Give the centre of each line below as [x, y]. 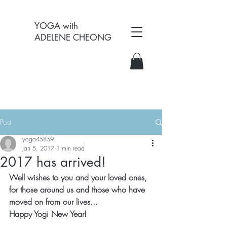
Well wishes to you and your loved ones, [78, 177]
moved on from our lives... [53, 202]
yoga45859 [38, 139]
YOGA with [56, 26]
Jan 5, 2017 [38, 148]
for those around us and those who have [78, 190]
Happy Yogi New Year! [48, 214]
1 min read [70, 148]
